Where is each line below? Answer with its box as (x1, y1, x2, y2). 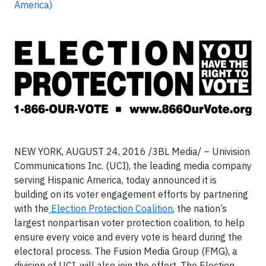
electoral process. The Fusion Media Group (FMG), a (14, 245, 237, 257)
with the (14, 202, 49, 214)
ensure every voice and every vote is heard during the (14, 231, 242, 243)
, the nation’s (173, 202, 227, 214)
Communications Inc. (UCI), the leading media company (14, 160, 252, 172)
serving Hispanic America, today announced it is (14, 174, 217, 186)
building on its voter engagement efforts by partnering (14, 188, 248, 200)
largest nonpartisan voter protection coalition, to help (14, 217, 245, 229)
